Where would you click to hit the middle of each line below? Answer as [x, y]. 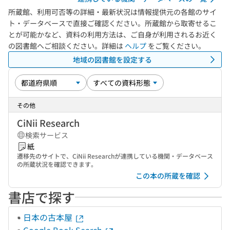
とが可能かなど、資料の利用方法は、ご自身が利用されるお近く [112, 34]
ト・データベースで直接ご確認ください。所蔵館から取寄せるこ [112, 23]
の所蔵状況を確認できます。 [57, 164]
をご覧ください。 [176, 46]
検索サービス [47, 135]
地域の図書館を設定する [112, 59]
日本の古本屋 [49, 217]
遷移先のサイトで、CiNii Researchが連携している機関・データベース [115, 156]
